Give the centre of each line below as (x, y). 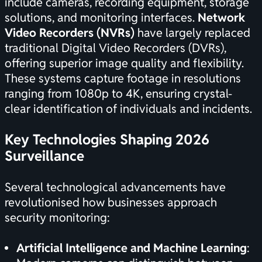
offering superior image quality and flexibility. (124, 63)
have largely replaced (192, 33)
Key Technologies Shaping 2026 (107, 140)
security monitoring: (57, 218)
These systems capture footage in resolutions (123, 79)
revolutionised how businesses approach (111, 203)
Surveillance (44, 156)
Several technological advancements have (115, 187)
